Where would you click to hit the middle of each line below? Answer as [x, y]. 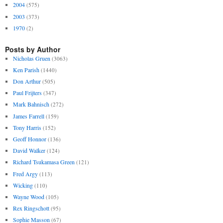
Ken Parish [26, 69]
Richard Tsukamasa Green [44, 162]
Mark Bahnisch [31, 104]
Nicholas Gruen [31, 58]
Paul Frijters [27, 93]
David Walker [29, 151]
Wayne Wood [28, 196]
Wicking [23, 185]
